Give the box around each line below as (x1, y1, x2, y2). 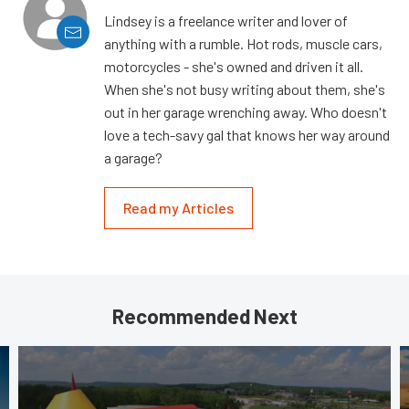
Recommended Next (111, 304, 298, 329)
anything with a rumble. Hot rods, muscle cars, (104, 35, 383, 53)
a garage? (104, 149, 163, 167)
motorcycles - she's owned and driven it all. (104, 58, 363, 76)
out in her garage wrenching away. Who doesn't (104, 103, 387, 121)
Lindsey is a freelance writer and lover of (104, 12, 348, 30)
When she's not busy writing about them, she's (104, 80, 385, 99)
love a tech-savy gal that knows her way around (104, 126, 390, 144)
